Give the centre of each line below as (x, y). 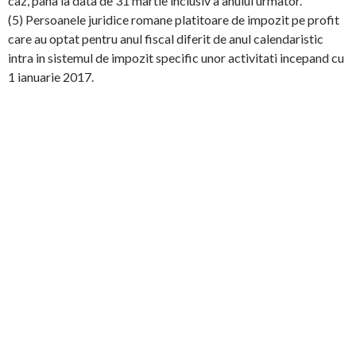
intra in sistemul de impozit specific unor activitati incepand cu (176, 58)
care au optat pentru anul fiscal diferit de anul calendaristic (166, 39)
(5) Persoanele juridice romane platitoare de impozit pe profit (174, 19)
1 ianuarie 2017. (51, 77)
